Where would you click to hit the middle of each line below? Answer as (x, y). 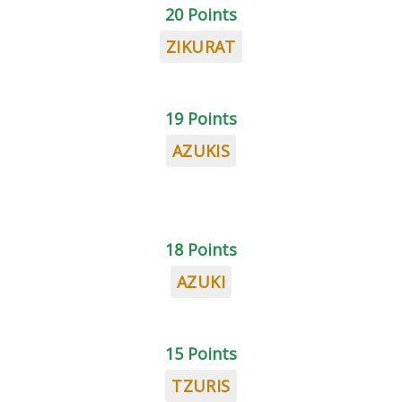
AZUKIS (201, 151)
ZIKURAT (201, 47)
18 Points (201, 249)
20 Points (201, 14)
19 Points (201, 118)
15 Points (201, 354)
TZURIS (201, 386)
